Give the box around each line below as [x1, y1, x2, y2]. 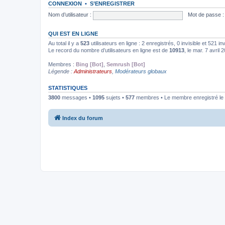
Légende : [48, 68, 74, 74]
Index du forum [62, 115, 103, 121]
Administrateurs [74, 68, 112, 74]
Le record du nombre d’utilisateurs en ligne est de [48, 47, 169, 53]
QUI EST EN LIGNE [48, 30, 98, 37]
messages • [60, 94, 92, 100]
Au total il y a [48, 40, 80, 46]
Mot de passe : [187, 12, 224, 18]
